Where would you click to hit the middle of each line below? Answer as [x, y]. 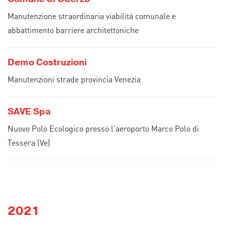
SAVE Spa [29, 111]
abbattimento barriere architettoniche [73, 30]
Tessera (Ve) [29, 142]
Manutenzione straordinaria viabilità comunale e [92, 16]
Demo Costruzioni [47, 62]
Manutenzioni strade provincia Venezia [74, 79]
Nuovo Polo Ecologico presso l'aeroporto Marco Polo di [103, 128]
